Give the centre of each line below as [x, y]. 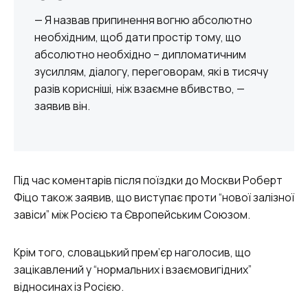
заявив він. [62, 106]
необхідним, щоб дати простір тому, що [138, 37]
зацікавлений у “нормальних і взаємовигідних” [133, 269]
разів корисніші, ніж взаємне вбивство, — [140, 89]
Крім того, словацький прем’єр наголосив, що [132, 252]
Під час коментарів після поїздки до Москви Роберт [148, 180]
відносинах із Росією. [69, 286]
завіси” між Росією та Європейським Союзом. [132, 214]
